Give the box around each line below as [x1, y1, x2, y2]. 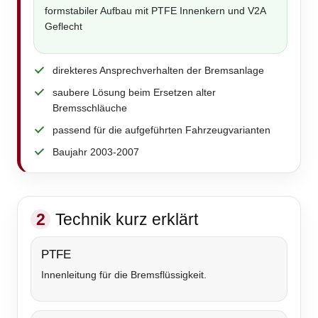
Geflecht [45, 21, 82, 33]
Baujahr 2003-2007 [53, 146, 139, 158]
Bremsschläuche [53, 102, 127, 114]
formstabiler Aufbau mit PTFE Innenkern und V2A [45, 5, 265, 17]
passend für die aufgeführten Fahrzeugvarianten [53, 124, 270, 136]
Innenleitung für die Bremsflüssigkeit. [41, 269, 207, 281]
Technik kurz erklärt [55, 210, 198, 229]
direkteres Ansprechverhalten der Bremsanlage [53, 65, 264, 77]
